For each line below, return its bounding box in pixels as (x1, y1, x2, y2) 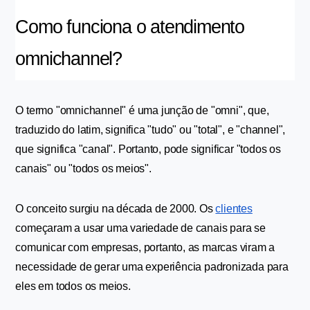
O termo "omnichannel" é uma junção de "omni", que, (15, 104, 269, 116)
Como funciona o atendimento (15, 17, 245, 37)
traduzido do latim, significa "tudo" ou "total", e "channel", (15, 124, 286, 136)
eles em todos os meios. (15, 280, 131, 292)
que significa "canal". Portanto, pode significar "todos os (15, 143, 281, 155)
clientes (215, 203, 253, 215)
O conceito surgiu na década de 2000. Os (15, 203, 216, 215)
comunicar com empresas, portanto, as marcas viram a (15, 241, 275, 253)
